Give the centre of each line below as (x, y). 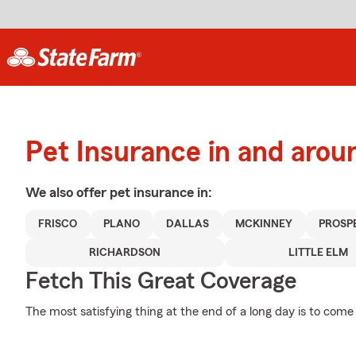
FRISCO (58, 224)
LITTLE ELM (318, 253)
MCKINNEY (264, 224)
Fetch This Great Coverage (161, 281)
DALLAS (188, 224)
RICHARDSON (125, 253)
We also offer (68, 192)
